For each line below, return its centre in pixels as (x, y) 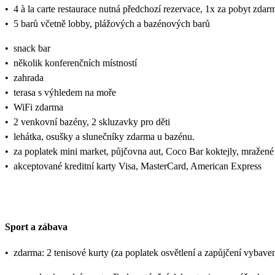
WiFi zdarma (38, 107)
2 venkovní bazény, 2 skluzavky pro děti (92, 122)
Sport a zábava (36, 227)
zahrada (29, 78)
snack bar (32, 48)
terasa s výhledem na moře (65, 93)
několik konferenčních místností (75, 63)
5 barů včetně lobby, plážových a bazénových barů (112, 24)
